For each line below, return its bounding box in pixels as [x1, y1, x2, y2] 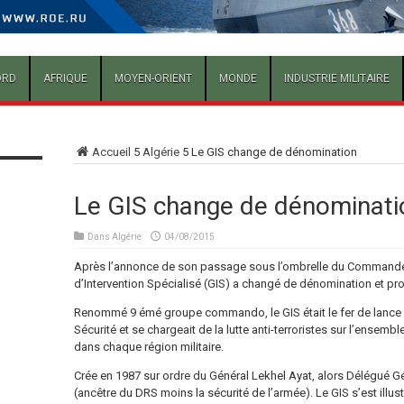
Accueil [91, 145, 131, 160]
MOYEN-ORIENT [114, 72, 192, 86]
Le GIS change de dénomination [190, 145, 357, 160]
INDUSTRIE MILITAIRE [283, 72, 390, 86]
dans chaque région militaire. [73, 340, 224, 354]
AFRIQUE [42, 72, 87, 86]
